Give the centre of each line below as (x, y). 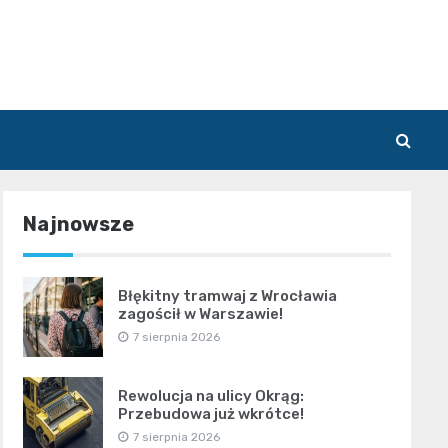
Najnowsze (78, 223)
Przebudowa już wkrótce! (210, 413)
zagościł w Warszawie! (200, 313)
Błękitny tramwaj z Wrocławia (227, 295)
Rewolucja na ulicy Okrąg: (210, 395)
